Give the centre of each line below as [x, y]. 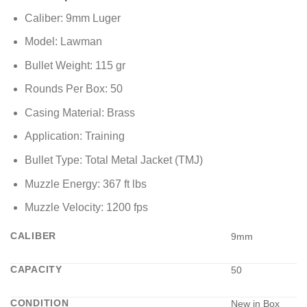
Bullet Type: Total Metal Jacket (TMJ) [113, 160]
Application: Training [74, 136]
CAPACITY [36, 270]
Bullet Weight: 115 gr [75, 65]
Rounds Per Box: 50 [73, 89]
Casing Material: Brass [79, 112]
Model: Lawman [63, 42]
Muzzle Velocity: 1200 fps [86, 208]
